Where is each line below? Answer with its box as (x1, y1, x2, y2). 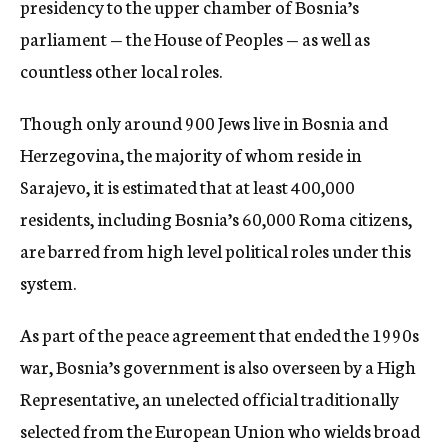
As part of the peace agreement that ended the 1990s (20, 321, 419, 348)
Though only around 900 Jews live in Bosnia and (20, 109, 388, 136)
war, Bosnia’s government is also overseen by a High (20, 353, 416, 380)
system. (20, 269, 76, 296)
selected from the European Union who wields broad (20, 417, 420, 444)
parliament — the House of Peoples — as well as (20, 25, 370, 52)
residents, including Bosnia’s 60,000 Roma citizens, (20, 205, 412, 232)
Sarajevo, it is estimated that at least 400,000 (20, 173, 355, 200)
